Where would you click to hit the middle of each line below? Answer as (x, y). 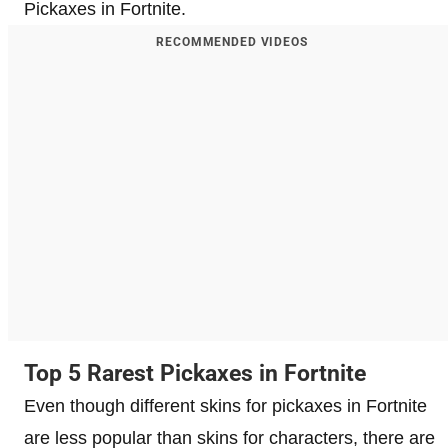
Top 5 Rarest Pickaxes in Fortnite (195, 373)
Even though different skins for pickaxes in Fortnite (225, 405)
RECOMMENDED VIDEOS (232, 41)
